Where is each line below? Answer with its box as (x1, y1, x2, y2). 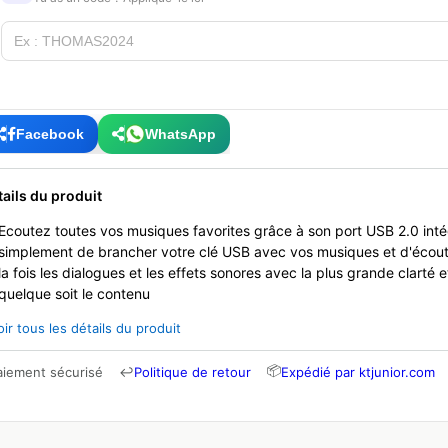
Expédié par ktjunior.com (281, 364, 435, 381)
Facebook (16, 125, 84, 142)
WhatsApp (145, 125, 216, 142)
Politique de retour (134, 364, 251, 381)
